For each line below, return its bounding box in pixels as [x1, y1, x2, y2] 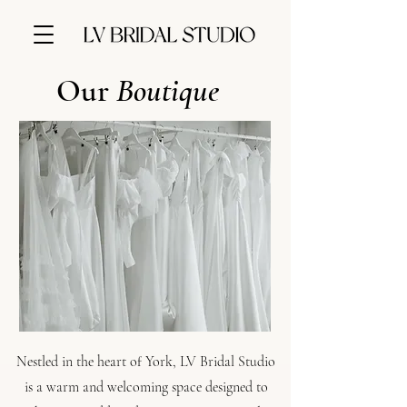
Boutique [116, 72, 219, 110]
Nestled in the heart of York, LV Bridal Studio [16, 352, 275, 371]
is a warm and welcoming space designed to [24, 378, 268, 396]
